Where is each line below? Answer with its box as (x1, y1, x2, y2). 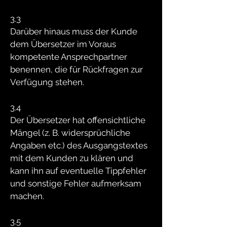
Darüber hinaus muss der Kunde (10, 26, 137, 36)
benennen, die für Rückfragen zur (10, 64, 143, 74)
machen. (10, 191, 44, 201)
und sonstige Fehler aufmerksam (10, 178, 141, 188)
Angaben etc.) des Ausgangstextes (10, 140, 147, 150)
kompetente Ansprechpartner (10, 52, 127, 62)
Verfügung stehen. (10, 77, 84, 87)
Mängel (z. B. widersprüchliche (10, 128, 130, 138)
